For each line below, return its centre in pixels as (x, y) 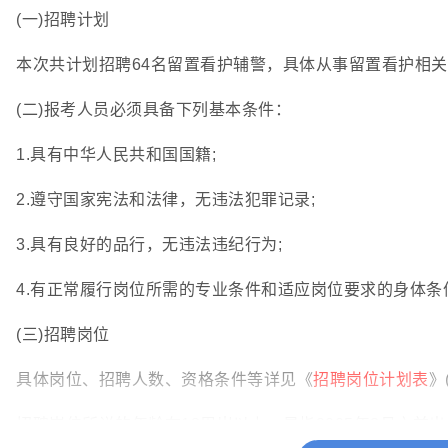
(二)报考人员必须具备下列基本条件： (153, 109)
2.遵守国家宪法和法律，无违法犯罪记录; (165, 199)
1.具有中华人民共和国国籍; (116, 154)
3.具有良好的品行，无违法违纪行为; (149, 244)
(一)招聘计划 (63, 19)
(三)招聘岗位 (63, 334)
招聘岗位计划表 (371, 379)
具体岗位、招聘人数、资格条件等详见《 (164, 379)
